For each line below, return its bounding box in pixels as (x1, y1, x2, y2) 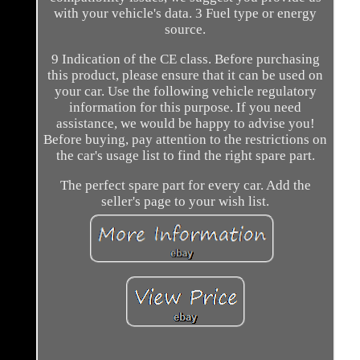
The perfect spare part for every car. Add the (59, 177, 311, 193)
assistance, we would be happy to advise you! (55, 115, 315, 131)
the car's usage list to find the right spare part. (55, 147, 315, 163)
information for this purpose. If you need (69, 99, 302, 115)
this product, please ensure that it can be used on (47, 67, 324, 83)
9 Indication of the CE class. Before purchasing (51, 51, 320, 67)
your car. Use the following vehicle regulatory (54, 83, 317, 99)
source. (165, 21, 207, 37)
